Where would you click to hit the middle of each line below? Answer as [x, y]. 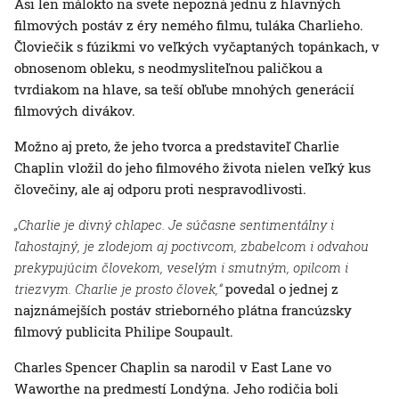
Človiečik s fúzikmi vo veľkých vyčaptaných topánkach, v [197, 47]
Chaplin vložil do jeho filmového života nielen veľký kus [192, 168]
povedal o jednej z [280, 289]
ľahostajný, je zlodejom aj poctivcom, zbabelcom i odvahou [191, 246]
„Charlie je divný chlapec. [90, 225]
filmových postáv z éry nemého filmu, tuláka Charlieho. [189, 25]
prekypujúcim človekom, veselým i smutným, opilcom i [181, 268]
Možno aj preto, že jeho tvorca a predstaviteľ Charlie [177, 147]
